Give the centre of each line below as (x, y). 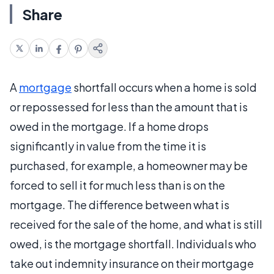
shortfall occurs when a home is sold (164, 87)
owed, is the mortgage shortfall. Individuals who (133, 243)
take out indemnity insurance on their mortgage (132, 263)
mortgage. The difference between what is (120, 204)
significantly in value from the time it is (108, 146)
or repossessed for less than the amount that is (129, 106)
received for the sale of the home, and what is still (136, 224)
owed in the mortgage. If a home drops (109, 126)
